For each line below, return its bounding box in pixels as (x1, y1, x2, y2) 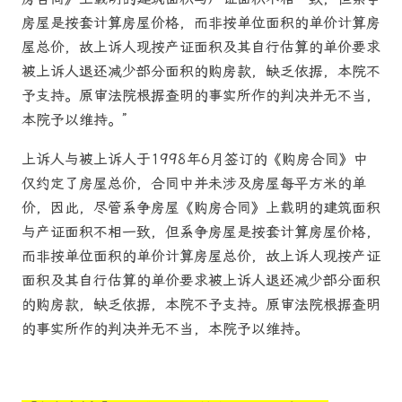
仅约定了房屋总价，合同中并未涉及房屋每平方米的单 (22, 175, 366, 193)
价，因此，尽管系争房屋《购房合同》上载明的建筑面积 (22, 199, 380, 217)
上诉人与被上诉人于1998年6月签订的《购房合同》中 (22, 151, 368, 169)
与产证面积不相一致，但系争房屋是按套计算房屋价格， (22, 223, 380, 241)
